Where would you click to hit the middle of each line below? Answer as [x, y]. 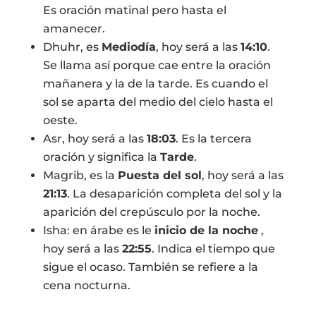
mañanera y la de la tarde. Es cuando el [155, 84]
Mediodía [128, 47]
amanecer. [74, 29]
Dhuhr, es [72, 47]
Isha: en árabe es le [98, 230]
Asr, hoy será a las [95, 139]
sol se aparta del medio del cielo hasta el [158, 102]
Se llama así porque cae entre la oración [157, 65]
